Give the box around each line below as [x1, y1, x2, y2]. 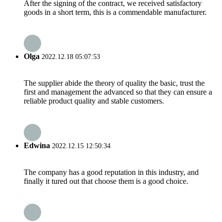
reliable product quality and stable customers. [24, 97, 164, 106]
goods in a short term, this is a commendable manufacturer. [24, 7, 207, 16]
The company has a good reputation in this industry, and [24, 167, 199, 176]
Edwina [24, 141, 50, 150]
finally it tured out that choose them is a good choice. [24, 176, 188, 185]
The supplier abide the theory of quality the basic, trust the [24, 79, 205, 88]
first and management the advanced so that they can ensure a [24, 88, 212, 97]
